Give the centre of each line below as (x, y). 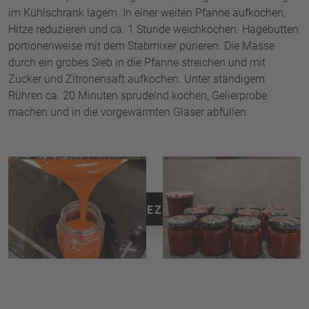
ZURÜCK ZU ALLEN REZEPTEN (112, 210)
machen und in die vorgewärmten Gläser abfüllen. (129, 112)
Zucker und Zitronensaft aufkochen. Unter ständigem (137, 79)
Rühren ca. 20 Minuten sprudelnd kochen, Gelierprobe (138, 96)
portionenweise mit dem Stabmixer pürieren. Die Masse (141, 46)
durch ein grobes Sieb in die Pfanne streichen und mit (137, 62)
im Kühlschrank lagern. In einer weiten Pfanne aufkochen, (147, 13)
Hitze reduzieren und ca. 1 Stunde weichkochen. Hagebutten (153, 29)
